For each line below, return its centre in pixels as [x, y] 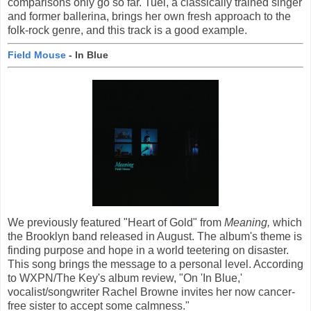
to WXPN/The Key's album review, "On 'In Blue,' [125, 278]
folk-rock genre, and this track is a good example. [127, 30]
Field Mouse [37, 55]
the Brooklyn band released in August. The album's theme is [155, 237]
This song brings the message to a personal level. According [155, 264]
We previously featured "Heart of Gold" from [116, 223]
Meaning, [249, 223]
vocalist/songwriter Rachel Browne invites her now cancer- [151, 292]
